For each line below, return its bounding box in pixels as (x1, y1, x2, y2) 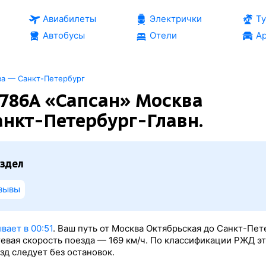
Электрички (149, 13, 202, 24)
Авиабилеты (42, 13, 96, 24)
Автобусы (42, 30, 85, 41)
